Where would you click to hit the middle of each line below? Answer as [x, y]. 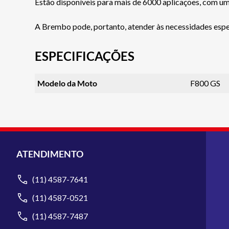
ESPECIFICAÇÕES [85, 56]
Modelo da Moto [67, 83]
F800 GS [205, 83]
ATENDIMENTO [50, 154]
